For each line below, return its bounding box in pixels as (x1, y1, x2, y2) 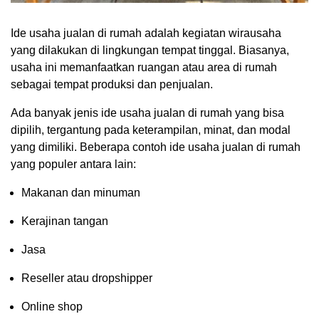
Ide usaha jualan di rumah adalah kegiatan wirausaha (11, 26, 281, 39)
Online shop (21, 300, 83, 313)
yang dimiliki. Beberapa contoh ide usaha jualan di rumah (11, 140, 300, 153)
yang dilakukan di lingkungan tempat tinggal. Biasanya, (11, 43, 289, 56)
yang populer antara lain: (11, 157, 136, 170)
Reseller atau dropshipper (21, 271, 152, 284)
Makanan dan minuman (21, 186, 140, 199)
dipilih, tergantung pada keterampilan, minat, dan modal (11, 123, 291, 136)
